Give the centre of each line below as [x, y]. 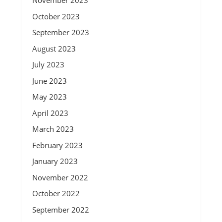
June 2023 [49, 81]
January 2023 [55, 161]
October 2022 [56, 193]
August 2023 [54, 48]
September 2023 [60, 32]
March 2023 [53, 129]
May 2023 [49, 97]
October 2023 [56, 16]
